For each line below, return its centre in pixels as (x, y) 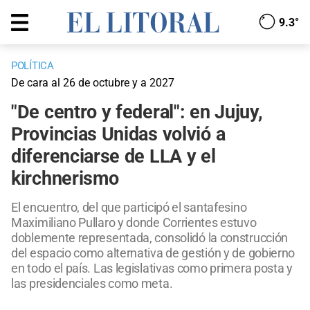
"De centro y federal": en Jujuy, (137, 112)
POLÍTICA (33, 66)
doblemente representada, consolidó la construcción (150, 238)
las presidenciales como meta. (92, 284)
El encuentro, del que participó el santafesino (129, 208)
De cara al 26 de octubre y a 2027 (93, 83)
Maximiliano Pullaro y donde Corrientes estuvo (134, 223)
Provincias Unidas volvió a (118, 135)
